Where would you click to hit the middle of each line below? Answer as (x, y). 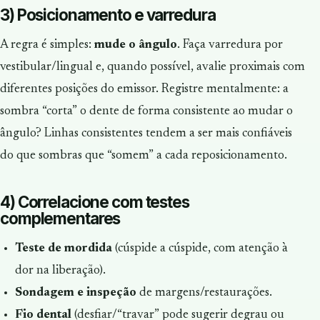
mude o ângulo (136, 45)
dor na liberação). (60, 270)
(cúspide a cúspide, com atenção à (200, 248)
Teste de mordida (63, 248)
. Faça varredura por (230, 45)
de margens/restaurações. (204, 292)
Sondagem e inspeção (75, 292)
